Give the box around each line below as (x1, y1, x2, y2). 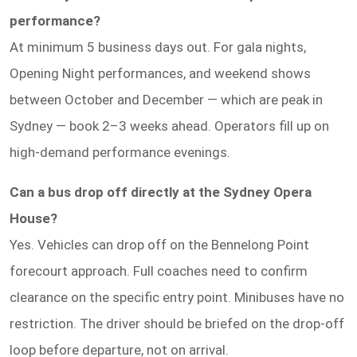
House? (10, 210, 57, 226)
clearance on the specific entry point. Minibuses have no (10, 288, 344, 305)
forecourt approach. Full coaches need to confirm (10, 262, 308, 279)
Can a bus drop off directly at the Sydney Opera (10, 183, 312, 200)
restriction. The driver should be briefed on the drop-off (10, 315, 344, 331)
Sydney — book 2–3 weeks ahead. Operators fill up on (10, 117, 329, 134)
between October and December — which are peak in (10, 91, 323, 108)
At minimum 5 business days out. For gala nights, (10, 38, 306, 55)
